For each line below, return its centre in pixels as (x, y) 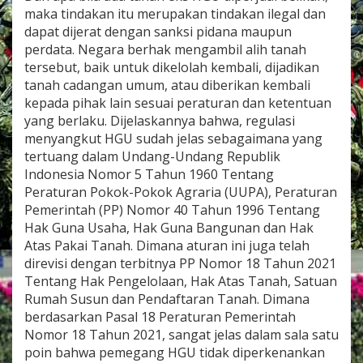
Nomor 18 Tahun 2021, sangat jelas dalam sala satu (181, 334)
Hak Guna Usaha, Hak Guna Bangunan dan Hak (169, 227)
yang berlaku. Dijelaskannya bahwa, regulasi (160, 120)
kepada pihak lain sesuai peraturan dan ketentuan (178, 102)
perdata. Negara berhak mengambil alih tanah (165, 49)
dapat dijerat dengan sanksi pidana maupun (158, 31)
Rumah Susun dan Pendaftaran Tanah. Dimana (167, 299)
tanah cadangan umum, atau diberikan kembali (167, 85)
